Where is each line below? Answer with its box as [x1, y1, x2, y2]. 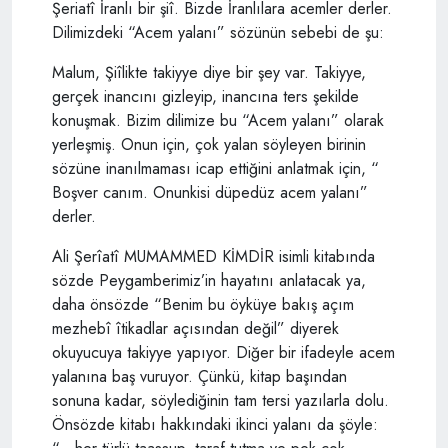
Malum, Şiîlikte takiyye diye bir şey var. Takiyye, [52, 60, 366, 84]
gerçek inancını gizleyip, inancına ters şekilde [52, 84, 359, 108]
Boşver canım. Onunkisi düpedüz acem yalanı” [52, 180, 368, 204]
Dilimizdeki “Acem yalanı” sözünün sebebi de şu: [52, 20, 384, 44]
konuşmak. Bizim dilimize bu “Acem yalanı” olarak [52, 108, 384, 132]
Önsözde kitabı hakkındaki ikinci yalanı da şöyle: [52, 412, 378, 436]
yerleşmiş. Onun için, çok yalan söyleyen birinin [52, 132, 366, 156]
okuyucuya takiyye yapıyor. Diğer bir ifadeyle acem [52, 340, 395, 364]
